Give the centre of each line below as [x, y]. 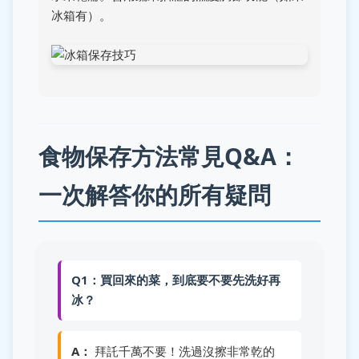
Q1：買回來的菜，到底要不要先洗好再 [175, 280]
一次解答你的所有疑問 [155, 194]
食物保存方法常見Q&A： [169, 155]
